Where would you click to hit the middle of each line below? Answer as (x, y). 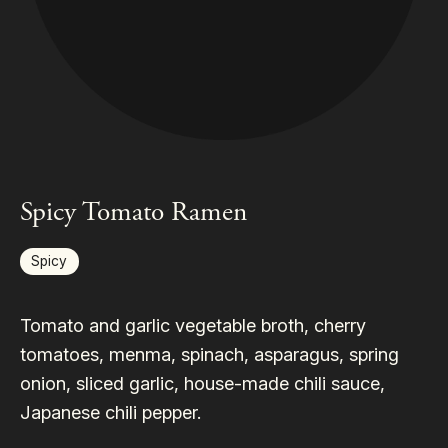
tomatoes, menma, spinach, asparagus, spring (209, 354)
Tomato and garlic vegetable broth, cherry (192, 325)
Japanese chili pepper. (110, 412)
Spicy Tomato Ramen (133, 213)
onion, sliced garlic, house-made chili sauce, (202, 383)
